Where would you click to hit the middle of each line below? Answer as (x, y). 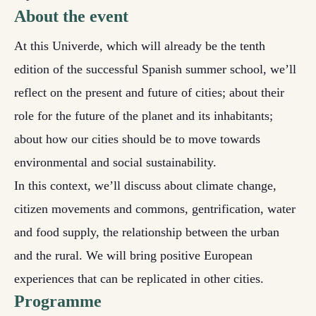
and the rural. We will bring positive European (133, 255)
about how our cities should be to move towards (137, 139)
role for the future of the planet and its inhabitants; (144, 116)
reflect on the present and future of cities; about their (149, 92)
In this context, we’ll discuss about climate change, (145, 186)
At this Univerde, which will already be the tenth (140, 46)
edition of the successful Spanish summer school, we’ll (155, 69)
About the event (71, 16)
